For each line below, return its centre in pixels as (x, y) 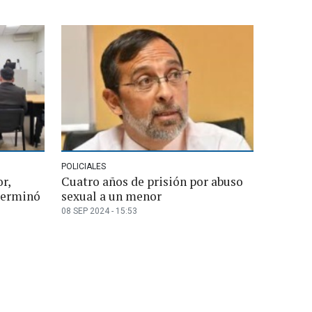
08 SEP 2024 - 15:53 (99, 211)
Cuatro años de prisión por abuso (152, 181)
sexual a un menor (111, 196)
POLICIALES (84, 166)
